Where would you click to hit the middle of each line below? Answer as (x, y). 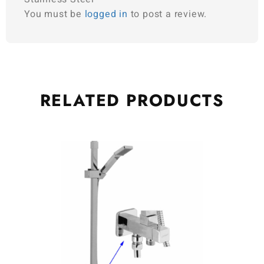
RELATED (83, 100)
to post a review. (167, 14)
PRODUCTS (175, 100)
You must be (55, 14)
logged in (106, 14)
